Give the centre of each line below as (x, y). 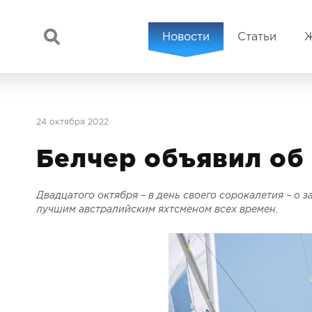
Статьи (257, 36)
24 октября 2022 (72, 122)
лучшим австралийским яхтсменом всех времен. (157, 209)
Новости (186, 36)
